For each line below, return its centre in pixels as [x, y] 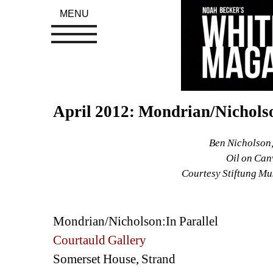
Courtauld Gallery [100, 240]
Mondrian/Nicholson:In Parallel [136, 222]
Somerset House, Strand [115, 259]
